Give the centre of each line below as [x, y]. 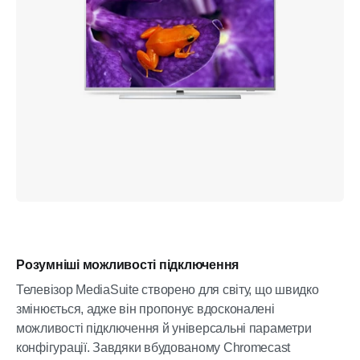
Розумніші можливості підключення [127, 265]
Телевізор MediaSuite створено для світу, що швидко [168, 290]
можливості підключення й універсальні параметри [164, 328]
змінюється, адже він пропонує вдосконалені [145, 309]
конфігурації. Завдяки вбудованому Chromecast [153, 348]
